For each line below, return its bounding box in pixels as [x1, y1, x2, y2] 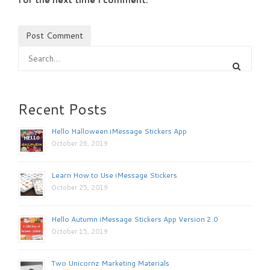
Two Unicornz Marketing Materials [51, 257, 169, 268]
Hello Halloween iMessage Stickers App [51, 125, 187, 136]
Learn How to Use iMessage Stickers [51, 169, 177, 180]
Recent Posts [18, 98, 107, 119]
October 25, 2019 [51, 182, 108, 192]
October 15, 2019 [51, 226, 108, 236]
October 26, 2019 [51, 138, 108, 148]
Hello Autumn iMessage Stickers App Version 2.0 [51, 213, 218, 224]
